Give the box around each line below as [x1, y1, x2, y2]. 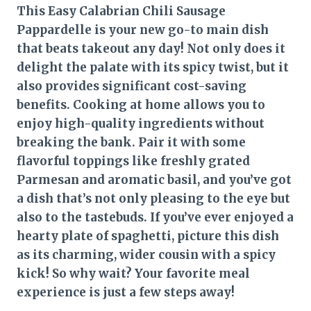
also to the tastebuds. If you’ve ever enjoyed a [17, 209, 294, 225]
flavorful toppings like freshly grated [17, 153, 250, 169]
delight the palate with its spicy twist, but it [17, 59, 289, 75]
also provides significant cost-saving [17, 78, 246, 94]
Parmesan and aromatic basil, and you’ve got [17, 171, 292, 187]
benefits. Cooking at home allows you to [17, 96, 265, 112]
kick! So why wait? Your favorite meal [17, 265, 250, 281]
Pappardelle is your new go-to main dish [17, 22, 269, 37]
